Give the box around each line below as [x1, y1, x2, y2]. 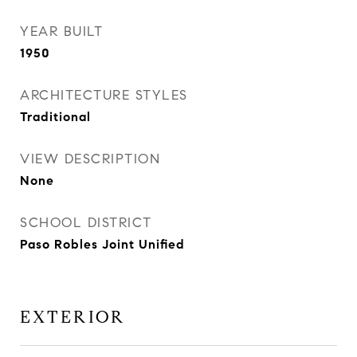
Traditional [20, 109, 91, 124]
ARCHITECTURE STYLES [20, 87, 188, 104]
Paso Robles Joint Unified [20, 237, 185, 252]
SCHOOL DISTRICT [20, 214, 152, 231]
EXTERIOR [20, 307, 126, 328]
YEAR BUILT [20, 23, 103, 40]
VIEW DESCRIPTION [20, 151, 160, 167]
